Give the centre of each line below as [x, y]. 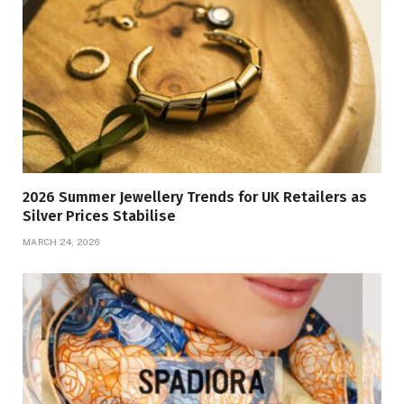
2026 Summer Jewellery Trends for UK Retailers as [195, 197]
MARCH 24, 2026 [61, 241]
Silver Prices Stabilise [99, 216]
